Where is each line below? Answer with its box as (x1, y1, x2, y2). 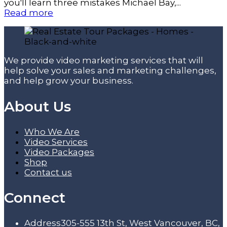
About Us (4, 97, 71, 115)
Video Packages (24, 146, 94, 157)
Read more (4, 8, 53, 18)
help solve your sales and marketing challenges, (4, 65, 216, 76)
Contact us (24, 167, 72, 177)
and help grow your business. (4, 75, 133, 86)
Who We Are (24, 126, 80, 137)
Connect (4, 189, 65, 207)
